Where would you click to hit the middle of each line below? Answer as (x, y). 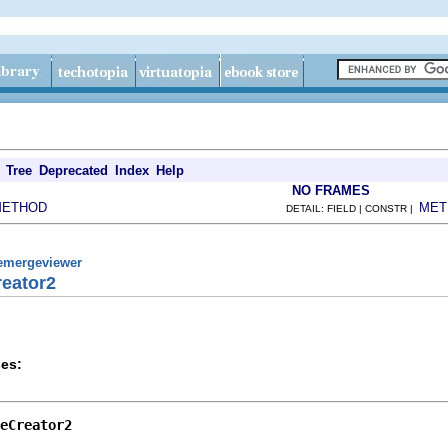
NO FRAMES (331, 190)
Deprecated (73, 170)
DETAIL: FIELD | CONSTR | (352, 208)
